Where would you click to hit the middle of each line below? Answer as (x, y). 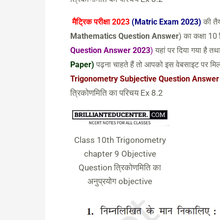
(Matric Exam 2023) (165, 22)
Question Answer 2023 (110, 51)
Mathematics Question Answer (124, 36)
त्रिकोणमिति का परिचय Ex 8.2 (117, 93)
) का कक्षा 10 (199, 36)
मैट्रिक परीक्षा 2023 (101, 22)
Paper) (82, 65)
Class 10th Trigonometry (120, 140)
